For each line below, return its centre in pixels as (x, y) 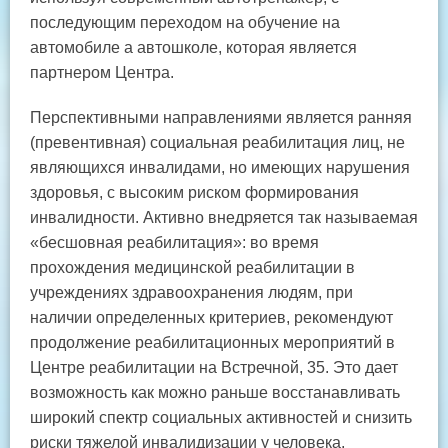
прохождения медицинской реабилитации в (192, 268)
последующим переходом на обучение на (185, 23)
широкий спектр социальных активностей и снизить (221, 418)
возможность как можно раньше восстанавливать (215, 393)
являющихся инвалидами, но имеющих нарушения (220, 168)
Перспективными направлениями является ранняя (221, 118)
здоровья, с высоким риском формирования (194, 193)
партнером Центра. (102, 73)
